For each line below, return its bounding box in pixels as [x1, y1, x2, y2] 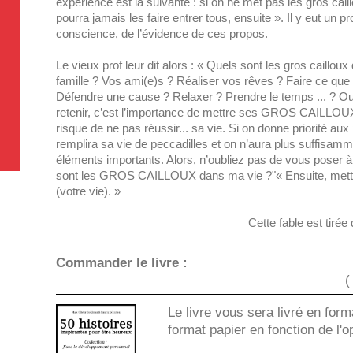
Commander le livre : [56, 255, 188, 270]
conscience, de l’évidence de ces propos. [56, 26, 269, 40]
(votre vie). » [56, 184, 121, 198]
